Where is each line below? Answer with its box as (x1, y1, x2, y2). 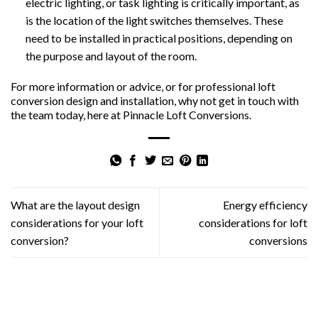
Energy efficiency (223, 197, 307, 212)
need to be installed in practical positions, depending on (25, 31, 292, 45)
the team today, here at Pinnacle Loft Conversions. (11, 107, 251, 121)
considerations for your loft (11, 215, 143, 229)
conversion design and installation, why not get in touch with (11, 93, 299, 107)
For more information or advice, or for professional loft (11, 79, 275, 93)
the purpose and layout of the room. (25, 49, 197, 63)
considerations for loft (199, 215, 307, 229)
